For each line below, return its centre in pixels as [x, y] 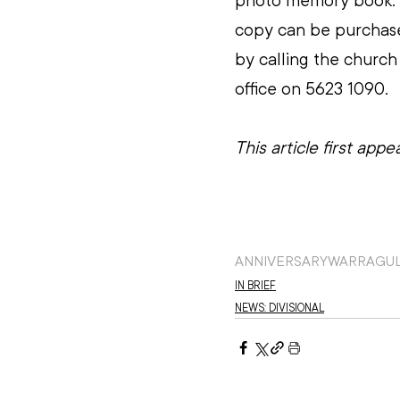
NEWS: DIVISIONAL [279, 308]
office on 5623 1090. [312, 89]
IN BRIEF [255, 285]
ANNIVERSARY [281, 261]
